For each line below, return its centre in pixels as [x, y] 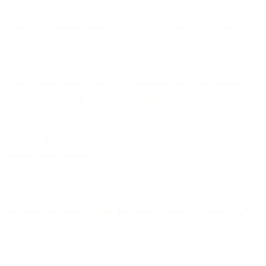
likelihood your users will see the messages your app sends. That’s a [132, 211]
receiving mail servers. [47, 154]
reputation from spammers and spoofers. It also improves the [117, 197]
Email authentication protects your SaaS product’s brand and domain [133, 183]
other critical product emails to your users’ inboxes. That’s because [129, 112]
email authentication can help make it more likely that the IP [116, 126]
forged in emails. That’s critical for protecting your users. [110, 55]
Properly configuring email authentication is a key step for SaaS [123, 26]
